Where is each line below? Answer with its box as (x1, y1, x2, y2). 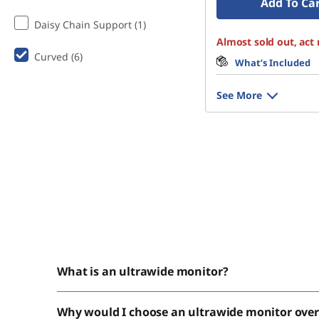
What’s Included (235, 56, 310, 69)
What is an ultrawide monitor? (57, 263, 231, 279)
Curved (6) (34, 50, 83, 63)
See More (216, 88, 262, 102)
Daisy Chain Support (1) (34, 18, 146, 31)
